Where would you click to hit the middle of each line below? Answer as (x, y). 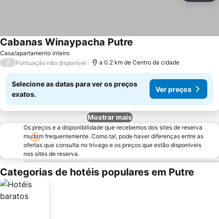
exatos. (24, 94)
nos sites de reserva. (51, 154)
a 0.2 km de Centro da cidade (139, 62)
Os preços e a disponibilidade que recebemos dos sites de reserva (113, 127)
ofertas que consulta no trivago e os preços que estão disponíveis (112, 145)
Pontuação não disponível (51, 63)
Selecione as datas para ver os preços (75, 84)
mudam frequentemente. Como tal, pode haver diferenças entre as (113, 136)
